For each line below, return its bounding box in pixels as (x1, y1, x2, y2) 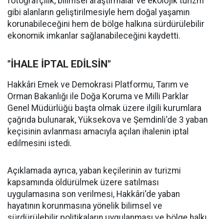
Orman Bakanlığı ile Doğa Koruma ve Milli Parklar (7, 91, 189, 101)
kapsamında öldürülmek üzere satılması (7, 177, 159, 187)
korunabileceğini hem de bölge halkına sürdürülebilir (7, 19, 204, 29)
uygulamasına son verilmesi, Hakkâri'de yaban (7, 189, 180, 199)
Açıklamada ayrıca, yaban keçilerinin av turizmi (7, 166, 181, 175)
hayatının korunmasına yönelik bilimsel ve (7, 201, 162, 211)
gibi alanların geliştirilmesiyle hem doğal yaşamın (7, 7, 190, 17)
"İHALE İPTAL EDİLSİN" (7, 58, 111, 70)
